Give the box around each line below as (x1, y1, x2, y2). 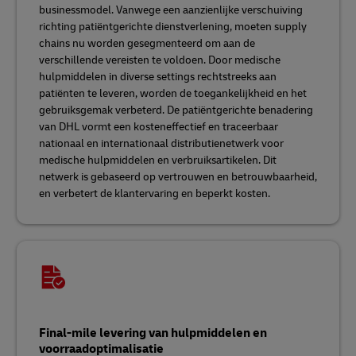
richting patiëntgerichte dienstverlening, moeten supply (39, 20, 307, 33)
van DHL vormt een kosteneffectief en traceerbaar (39, 120, 278, 133)
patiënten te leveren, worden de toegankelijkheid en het (39, 87, 307, 100)
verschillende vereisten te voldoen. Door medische (39, 53, 281, 67)
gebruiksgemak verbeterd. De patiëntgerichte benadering (39, 103, 313, 117)
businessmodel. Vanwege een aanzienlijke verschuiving (39, 3, 303, 17)
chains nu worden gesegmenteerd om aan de (39, 37, 255, 50)
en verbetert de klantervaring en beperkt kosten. (39, 187, 270, 200)
